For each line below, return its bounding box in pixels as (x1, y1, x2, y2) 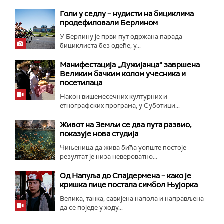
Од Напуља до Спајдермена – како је (60, 170, 191, 181)
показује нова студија (60, 128, 138, 139)
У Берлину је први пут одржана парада (60, 32, 182, 41)
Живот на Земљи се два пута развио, (60, 119, 191, 130)
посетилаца (60, 77, 102, 88)
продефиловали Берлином (60, 17, 158, 28)
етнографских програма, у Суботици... (60, 101, 180, 110)
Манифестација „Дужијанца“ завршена (60, 59, 200, 70)
